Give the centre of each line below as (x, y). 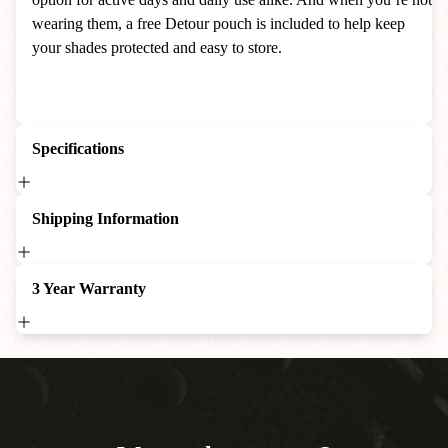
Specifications (78, 148)
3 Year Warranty (89, 288)
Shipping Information (105, 218)
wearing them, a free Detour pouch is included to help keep (218, 23)
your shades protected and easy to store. (157, 47)
